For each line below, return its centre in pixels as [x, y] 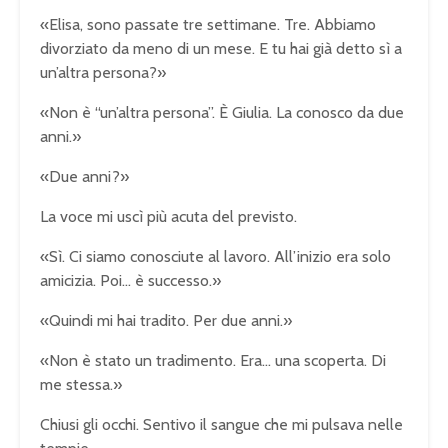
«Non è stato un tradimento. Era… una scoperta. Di [213, 360]
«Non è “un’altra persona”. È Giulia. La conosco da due [222, 112]
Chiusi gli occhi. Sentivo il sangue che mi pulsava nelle [221, 424]
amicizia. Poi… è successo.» [130, 280]
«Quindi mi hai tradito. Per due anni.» [166, 320]
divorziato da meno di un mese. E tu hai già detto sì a [221, 48]
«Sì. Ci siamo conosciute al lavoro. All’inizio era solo [215, 256]
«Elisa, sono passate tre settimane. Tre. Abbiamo [208, 24]
